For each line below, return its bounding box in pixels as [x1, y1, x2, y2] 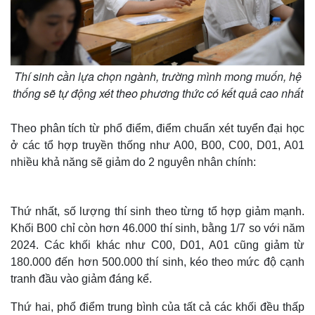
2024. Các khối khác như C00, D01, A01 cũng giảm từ [11, 238, 304, 251]
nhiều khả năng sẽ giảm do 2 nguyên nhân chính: [11, 155, 256, 168]
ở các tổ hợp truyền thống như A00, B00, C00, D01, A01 [11, 139, 304, 151]
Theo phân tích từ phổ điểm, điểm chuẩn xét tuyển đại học [11, 122, 304, 134]
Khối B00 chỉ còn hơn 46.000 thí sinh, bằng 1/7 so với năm [11, 221, 304, 234]
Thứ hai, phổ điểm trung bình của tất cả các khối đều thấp [11, 300, 304, 313]
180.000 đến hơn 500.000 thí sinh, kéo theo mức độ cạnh [11, 255, 304, 268]
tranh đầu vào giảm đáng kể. [11, 272, 152, 285]
